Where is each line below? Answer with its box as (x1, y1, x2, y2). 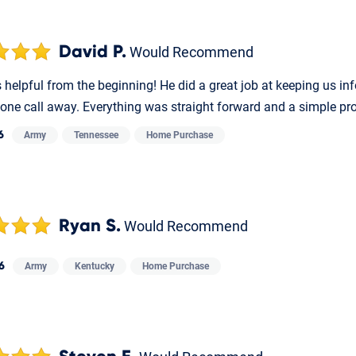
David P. (59, 44, 126, 61)
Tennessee (74, 130, 118, 141)
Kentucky (75, 261, 114, 273)
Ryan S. (59, 218, 121, 235)
